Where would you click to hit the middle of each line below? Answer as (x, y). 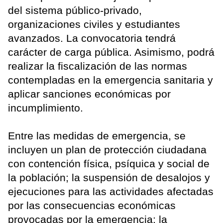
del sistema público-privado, (75, 10)
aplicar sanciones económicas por (89, 94)
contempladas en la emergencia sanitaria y (111, 80)
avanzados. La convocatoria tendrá (92, 38)
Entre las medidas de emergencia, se (97, 136)
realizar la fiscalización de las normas (98, 66)
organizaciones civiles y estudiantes (94, 24)
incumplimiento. (46, 108)
